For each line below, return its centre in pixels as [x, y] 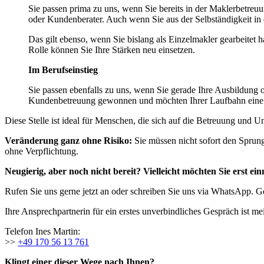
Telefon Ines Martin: [42, 232]
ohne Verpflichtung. [42, 151]
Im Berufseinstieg [63, 70]
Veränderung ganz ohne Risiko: [68, 141]
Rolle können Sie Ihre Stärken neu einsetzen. [112, 50]
